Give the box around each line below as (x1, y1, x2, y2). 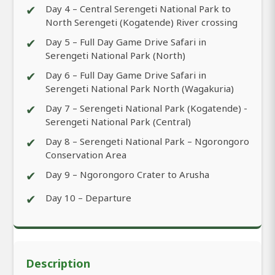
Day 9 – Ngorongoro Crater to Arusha (45, 168, 209, 180)
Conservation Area (45, 148, 126, 161)
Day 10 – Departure (45, 191, 131, 204)
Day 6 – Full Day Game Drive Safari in (45, 68, 206, 81)
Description (26, 255, 90, 271)
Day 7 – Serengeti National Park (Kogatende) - (45, 101, 247, 114)
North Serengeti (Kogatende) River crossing (45, 15, 238, 28)
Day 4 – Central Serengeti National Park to (45, 2, 231, 15)
